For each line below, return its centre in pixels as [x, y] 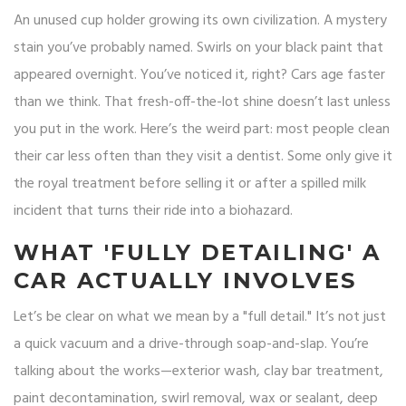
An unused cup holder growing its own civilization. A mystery [200, 21]
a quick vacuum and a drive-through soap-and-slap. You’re [191, 345]
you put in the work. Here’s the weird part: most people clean [202, 130]
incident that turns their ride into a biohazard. [153, 212]
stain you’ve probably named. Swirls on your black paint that [198, 48]
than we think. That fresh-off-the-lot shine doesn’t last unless [202, 103]
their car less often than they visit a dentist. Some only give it [203, 157]
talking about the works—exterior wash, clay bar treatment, [198, 372]
